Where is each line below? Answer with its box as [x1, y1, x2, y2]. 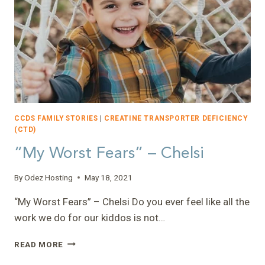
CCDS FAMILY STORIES [14, 114, 98, 123]
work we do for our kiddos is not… [14, 211, 165, 224]
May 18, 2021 [85, 172, 133, 182]
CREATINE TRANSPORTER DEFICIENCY [104, 114, 248, 123]
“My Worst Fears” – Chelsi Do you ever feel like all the [14, 195, 250, 208]
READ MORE [14, 239, 64, 249]
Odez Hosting [24, 172, 73, 182]
